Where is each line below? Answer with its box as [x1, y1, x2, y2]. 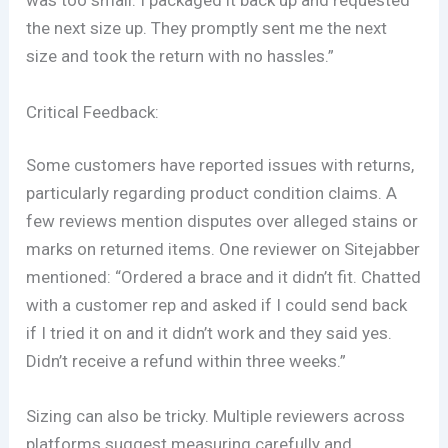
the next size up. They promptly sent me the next [26, 18, 388, 39]
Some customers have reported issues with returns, [26, 155, 415, 176]
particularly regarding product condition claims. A [26, 183, 398, 204]
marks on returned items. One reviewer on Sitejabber [26, 239, 421, 260]
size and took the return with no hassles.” [26, 46, 335, 67]
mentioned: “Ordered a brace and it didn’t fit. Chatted [26, 267, 422, 288]
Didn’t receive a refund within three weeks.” [26, 351, 347, 372]
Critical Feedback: [26, 101, 160, 122]
